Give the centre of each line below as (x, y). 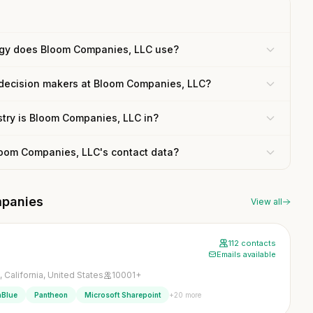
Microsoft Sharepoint (123, 295)
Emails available (246, 254)
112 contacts (252, 243)
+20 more (185, 294)
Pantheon (51, 295)
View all (267, 202)
